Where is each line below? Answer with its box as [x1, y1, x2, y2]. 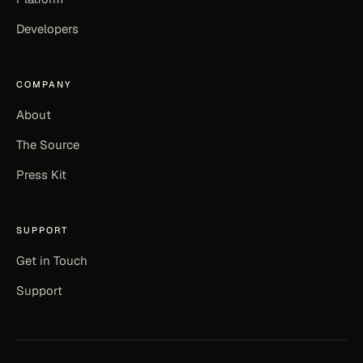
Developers [16, 20, 79, 36]
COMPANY [16, 78, 72, 90]
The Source [16, 136, 79, 152]
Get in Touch [16, 252, 88, 268]
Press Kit [16, 166, 66, 182]
